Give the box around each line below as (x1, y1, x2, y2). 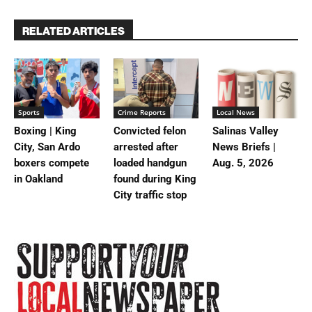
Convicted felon (113, 124, 186, 137)
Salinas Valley (212, 124, 279, 137)
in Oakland (14, 172, 63, 185)
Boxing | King (14, 124, 77, 137)
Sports (18, 107, 40, 117)
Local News (217, 107, 256, 117)
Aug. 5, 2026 (212, 156, 274, 169)
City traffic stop (113, 188, 187, 201)
